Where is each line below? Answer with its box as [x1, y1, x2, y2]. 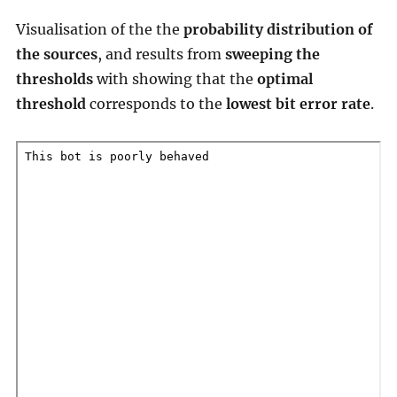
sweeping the [224, 45, 320, 64]
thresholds [15, 70, 93, 89]
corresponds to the [85, 95, 226, 113]
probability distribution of [183, 20, 373, 39]
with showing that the [92, 70, 257, 89]
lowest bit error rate [225, 95, 370, 113]
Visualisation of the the [15, 20, 183, 39]
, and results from [97, 45, 225, 64]
